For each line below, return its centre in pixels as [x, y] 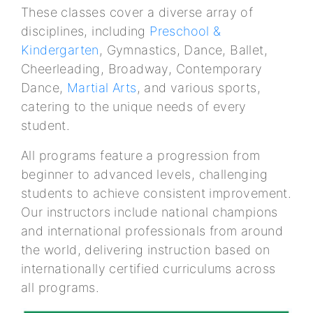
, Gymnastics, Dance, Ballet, [183, 50]
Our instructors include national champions [150, 212]
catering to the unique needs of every [134, 107]
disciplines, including [86, 31]
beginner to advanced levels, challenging [144, 175]
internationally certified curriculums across [148, 269]
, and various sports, [199, 88]
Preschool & [185, 31]
